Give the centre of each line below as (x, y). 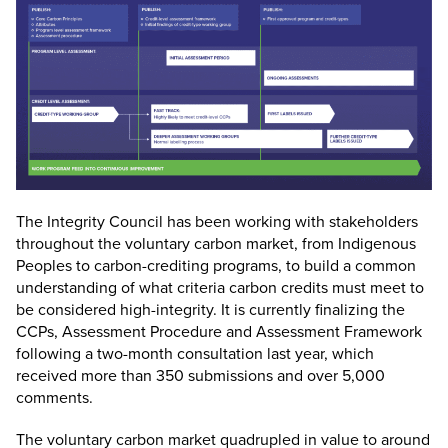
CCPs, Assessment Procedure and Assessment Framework (219, 331)
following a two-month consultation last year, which (195, 353)
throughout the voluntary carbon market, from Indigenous (216, 243)
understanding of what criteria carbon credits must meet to (220, 287)
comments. (54, 397)
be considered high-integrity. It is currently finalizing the (210, 309)
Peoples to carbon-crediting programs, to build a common (216, 265)
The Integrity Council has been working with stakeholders (217, 221)
